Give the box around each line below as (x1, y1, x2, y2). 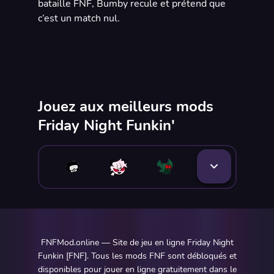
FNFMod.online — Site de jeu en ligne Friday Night (40, 237, 234, 248)
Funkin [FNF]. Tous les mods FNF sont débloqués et (37, 250, 237, 262)
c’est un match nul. (37, 12, 120, 25)
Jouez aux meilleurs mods (37, 97, 213, 116)
